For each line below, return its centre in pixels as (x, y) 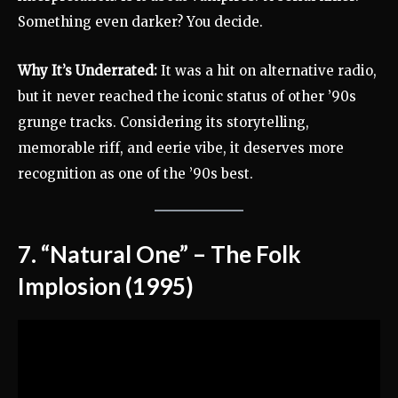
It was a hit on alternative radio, (267, 70)
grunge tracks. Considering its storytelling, (163, 122)
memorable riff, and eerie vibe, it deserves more (181, 147)
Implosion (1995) (106, 286)
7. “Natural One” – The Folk (159, 254)
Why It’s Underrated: (88, 70)
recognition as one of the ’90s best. (135, 173)
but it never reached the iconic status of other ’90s (187, 96)
